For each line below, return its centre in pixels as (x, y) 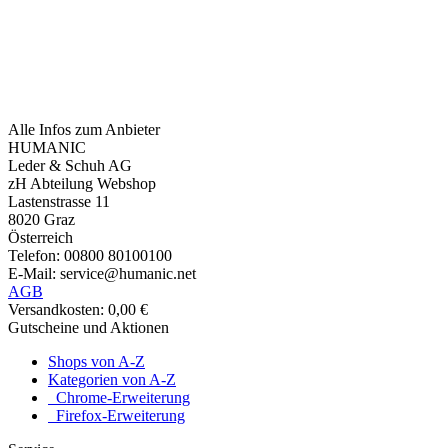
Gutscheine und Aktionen (88, 327)
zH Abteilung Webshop (82, 183)
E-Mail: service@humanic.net (102, 273)
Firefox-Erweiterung (116, 415)
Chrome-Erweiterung (119, 397)
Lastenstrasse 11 (59, 201)
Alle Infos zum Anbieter (84, 129)
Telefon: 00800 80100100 (90, 255)
